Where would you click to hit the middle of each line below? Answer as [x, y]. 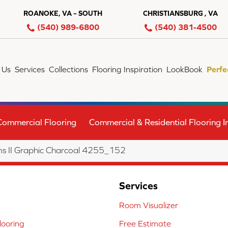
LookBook [185, 69]
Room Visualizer [149, 205]
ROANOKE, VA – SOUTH [63, 13]
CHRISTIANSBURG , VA [180, 13]
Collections [69, 69]
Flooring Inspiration [127, 69]
